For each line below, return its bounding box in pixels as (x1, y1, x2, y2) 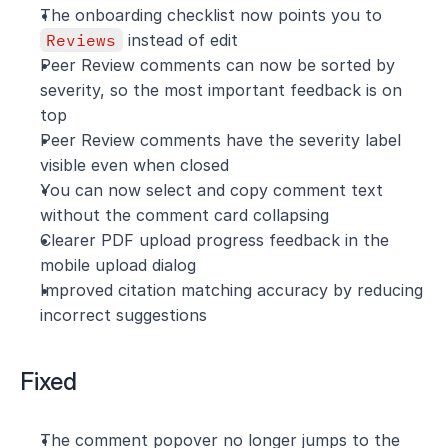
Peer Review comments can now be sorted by (40, 55, 395, 75)
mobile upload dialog (40, 255, 196, 275)
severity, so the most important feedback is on (40, 80, 402, 100)
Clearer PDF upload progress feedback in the (40, 230, 389, 250)
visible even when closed (40, 155, 229, 175)
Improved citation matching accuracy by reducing (40, 280, 423, 300)
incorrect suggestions (40, 305, 207, 325)
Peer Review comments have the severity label (40, 130, 401, 150)
